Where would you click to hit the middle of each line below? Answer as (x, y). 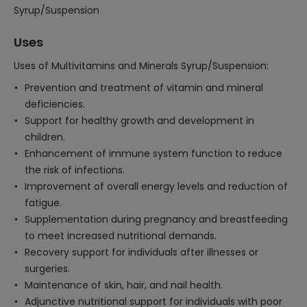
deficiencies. (55, 104)
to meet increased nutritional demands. (121, 236)
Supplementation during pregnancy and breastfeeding (156, 219)
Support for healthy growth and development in (139, 121)
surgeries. (47, 269)
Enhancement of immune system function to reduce (153, 153)
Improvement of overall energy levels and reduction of (156, 186)
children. (45, 137)
